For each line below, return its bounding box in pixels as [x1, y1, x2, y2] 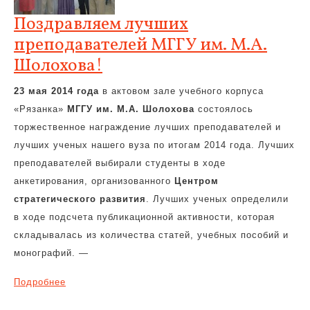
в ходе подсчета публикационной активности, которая [14, 212, 275, 222]
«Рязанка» [14, 104, 67, 114]
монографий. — [14, 248, 89, 258]
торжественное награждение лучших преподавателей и [14, 122, 281, 132]
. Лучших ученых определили [146, 194, 289, 204]
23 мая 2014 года [14, 86, 99, 96]
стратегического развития [14, 194, 146, 204]
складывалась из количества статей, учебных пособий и [14, 230, 289, 240]
